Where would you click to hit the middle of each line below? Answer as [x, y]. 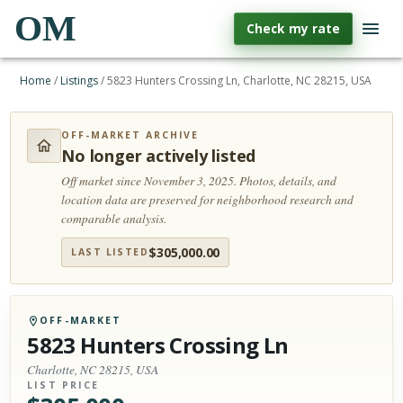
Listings [80, 81]
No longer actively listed [159, 156]
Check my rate [293, 28]
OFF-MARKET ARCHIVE [130, 135]
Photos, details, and [288, 181]
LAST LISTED [110, 252]
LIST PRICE [63, 385]
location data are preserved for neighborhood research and [208, 200]
